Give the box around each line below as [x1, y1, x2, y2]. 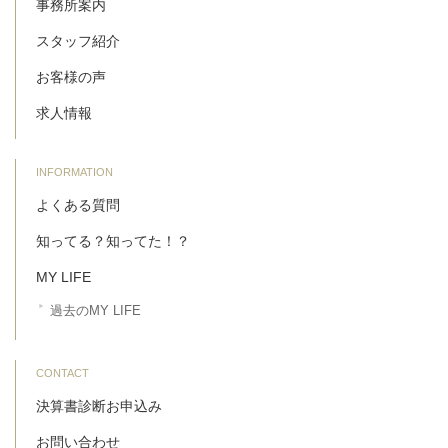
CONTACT [36, 366, 89, 379]
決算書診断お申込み [36, 397, 162, 414]
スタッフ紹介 [36, 32, 120, 49]
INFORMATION [36, 165, 113, 178]
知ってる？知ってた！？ [36, 232, 190, 249]
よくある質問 [36, 196, 120, 213]
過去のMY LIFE [50, 302, 141, 318]
